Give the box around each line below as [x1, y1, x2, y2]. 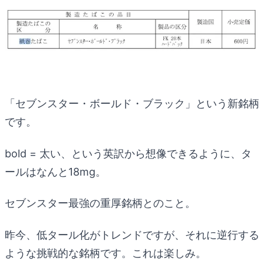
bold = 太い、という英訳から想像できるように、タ [5, 147, 252, 160]
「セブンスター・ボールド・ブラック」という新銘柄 [5, 97, 259, 110]
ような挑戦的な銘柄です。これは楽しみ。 [5, 246, 206, 259]
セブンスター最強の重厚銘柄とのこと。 [5, 197, 196, 210]
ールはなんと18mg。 [5, 165, 106, 178]
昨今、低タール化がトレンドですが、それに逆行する [5, 228, 259, 241]
